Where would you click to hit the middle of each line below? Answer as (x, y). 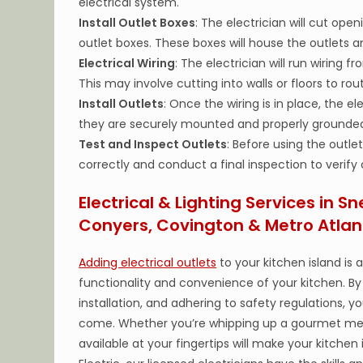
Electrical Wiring (127, 63)
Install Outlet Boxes (137, 23)
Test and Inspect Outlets (153, 144)
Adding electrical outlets (148, 263)
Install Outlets (122, 104)
